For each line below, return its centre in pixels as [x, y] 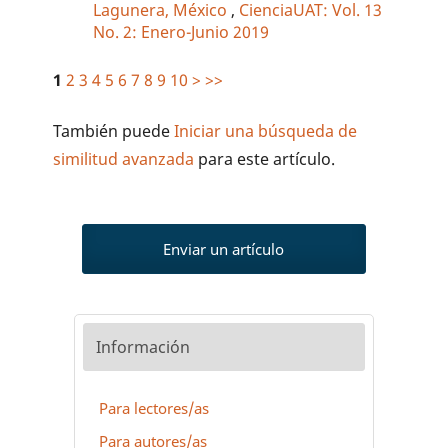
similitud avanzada [124, 159]
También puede [114, 131]
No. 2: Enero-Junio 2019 [181, 32]
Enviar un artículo [224, 249]
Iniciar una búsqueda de [266, 131]
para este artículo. [265, 159]
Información [142, 347]
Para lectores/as [153, 407]
